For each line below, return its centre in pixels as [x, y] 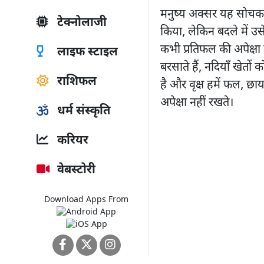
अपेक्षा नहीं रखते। [197, 103]
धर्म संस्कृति [82, 111]
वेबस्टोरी [75, 170]
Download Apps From [86, 200]
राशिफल [75, 82]
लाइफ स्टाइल [86, 52]
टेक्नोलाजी [80, 23]
